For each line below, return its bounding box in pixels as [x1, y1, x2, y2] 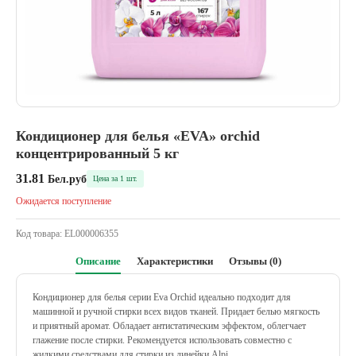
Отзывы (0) [228, 255, 281, 267]
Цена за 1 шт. [93, 174, 137, 183]
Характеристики [136, 255, 213, 267]
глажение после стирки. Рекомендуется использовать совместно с [33, 335, 292, 346]
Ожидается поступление [16, 195, 111, 207]
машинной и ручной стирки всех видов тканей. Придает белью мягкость [33, 306, 319, 317]
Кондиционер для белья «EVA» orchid [16, 128, 260, 144]
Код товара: [16, 228, 64, 239]
